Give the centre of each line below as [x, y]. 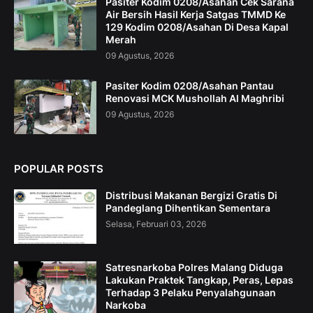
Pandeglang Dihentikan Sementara [188, 208]
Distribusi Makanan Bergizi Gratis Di [191, 196]
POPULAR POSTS [59, 169]
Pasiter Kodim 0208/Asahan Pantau [190, 86]
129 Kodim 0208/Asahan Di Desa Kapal [197, 27]
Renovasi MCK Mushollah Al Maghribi [195, 99]
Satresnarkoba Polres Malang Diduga [194, 268]
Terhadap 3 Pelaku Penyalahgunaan [191, 293]
